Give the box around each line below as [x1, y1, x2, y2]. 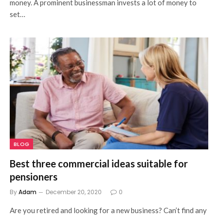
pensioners [10, 170, 57, 182]
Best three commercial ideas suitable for [10, 157, 188, 169]
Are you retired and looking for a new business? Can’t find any [10, 205, 207, 215]
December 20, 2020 [46, 187, 102, 196]
